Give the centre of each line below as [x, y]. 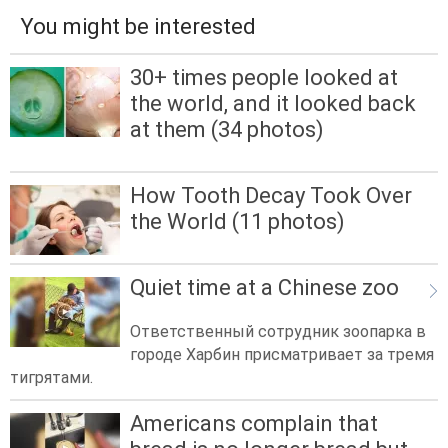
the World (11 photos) [237, 222]
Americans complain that [254, 423]
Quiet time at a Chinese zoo [264, 288]
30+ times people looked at [264, 77]
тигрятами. [51, 377]
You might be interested [138, 26]
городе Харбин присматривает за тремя [282, 354]
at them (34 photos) [227, 129]
